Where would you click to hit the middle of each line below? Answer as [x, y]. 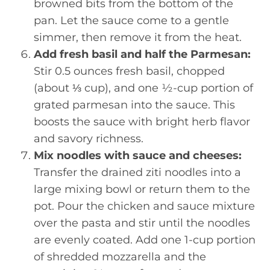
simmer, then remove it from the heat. [138, 37]
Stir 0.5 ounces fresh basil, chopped [129, 71]
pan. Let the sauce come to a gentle [131, 20]
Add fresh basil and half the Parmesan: [142, 54]
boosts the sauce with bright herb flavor [142, 122]
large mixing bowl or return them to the [142, 189]
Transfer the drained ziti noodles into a [137, 172]
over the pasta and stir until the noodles [142, 223]
